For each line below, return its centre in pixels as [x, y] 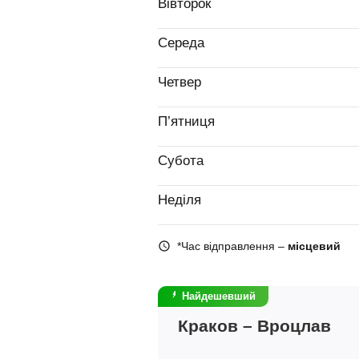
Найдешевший [219, 296]
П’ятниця [186, 121]
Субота [181, 161]
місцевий [314, 246]
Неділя [179, 200]
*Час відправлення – [232, 246]
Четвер [179, 82]
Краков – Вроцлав [254, 326]
